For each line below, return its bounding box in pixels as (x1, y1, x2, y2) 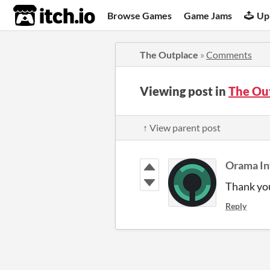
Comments (206, 49, 252, 60)
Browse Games (107, 9, 172, 21)
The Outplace (140, 49, 198, 60)
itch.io (13, 4, 66, 28)
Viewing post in (140, 84, 228, 98)
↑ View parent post (143, 122, 221, 133)
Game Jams (184, 9, 233, 21)
